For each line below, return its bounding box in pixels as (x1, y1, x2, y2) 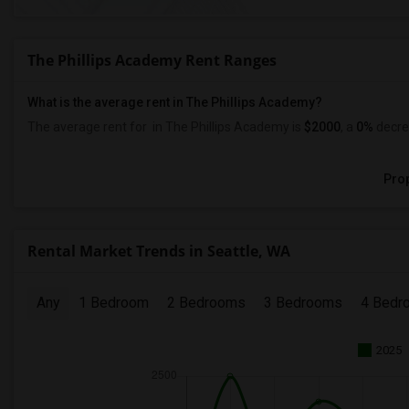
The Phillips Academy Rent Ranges (27, 50, 277, 70)
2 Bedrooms (167, 294, 246, 311)
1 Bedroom (79, 294, 149, 311)
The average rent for (27, 120, 150, 134)
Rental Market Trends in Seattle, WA (27, 241, 290, 261)
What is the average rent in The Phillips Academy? (27, 95, 322, 110)
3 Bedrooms (264, 294, 342, 311)
